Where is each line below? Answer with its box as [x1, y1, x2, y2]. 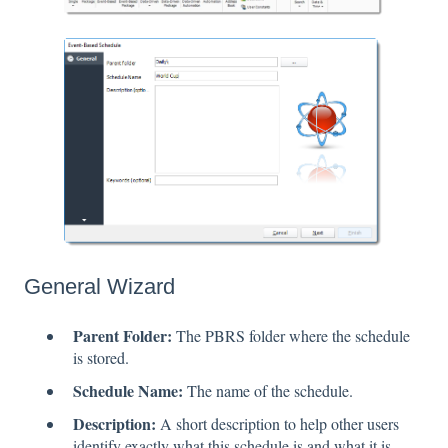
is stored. [73, 346, 129, 368]
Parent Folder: [73, 323, 172, 347]
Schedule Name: [73, 379, 187, 403]
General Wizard [24, 273, 175, 299]
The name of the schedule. [187, 380, 353, 402]
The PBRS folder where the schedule [172, 324, 410, 346]
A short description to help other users [160, 413, 399, 435]
